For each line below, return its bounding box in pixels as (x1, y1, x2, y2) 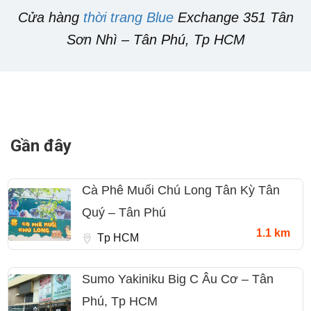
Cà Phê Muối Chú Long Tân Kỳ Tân (82, 183, 280, 198)
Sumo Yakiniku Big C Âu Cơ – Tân (82, 272, 274, 287)
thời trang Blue (83, 10, 174, 26)
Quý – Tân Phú (82, 205, 166, 220)
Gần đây (10, 136, 72, 156)
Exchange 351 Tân (173, 10, 294, 26)
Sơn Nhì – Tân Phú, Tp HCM (66, 32, 245, 48)
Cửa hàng (17, 10, 83, 26)
